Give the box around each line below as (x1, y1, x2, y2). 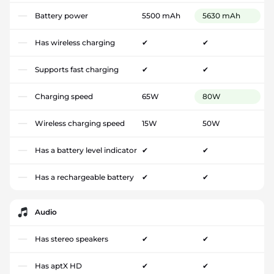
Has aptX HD (35, 261, 82, 270)
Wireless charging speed (35, 118, 125, 128)
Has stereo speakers (35, 234, 108, 243)
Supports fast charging (35, 64, 119, 74)
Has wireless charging (35, 37, 115, 47)
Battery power (35, 10, 88, 20)
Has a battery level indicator (35, 145, 137, 155)
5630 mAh (202, 10, 240, 20)
